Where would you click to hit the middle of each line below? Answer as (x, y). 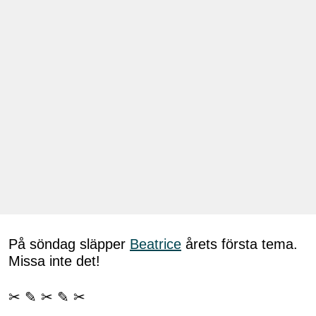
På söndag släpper (69, 244)
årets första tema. (239, 244)
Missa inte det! (54, 261)
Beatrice (156, 244)
